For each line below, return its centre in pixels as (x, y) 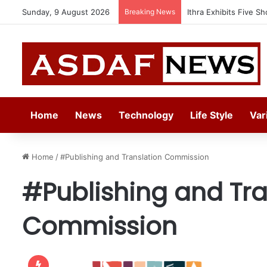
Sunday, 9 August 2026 (66, 12)
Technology (146, 115)
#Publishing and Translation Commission (135, 157)
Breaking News (150, 12)
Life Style (212, 115)
